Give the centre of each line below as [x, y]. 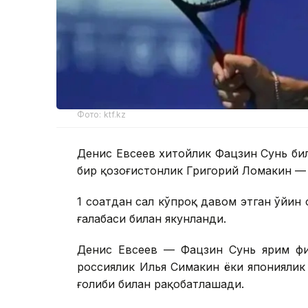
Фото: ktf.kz [102, 114]
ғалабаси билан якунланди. [152, 218]
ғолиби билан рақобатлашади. [161, 284]
